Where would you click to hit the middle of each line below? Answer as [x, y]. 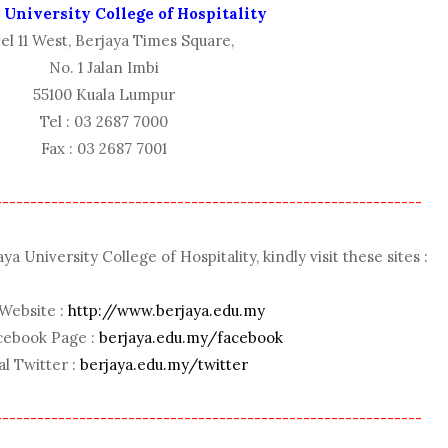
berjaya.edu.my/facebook [191, 338]
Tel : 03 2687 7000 [103, 122]
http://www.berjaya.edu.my [166, 311]
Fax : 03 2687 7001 [103, 149]
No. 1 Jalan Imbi [103, 68]
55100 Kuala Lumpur [103, 95]
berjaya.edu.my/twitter [164, 365]
